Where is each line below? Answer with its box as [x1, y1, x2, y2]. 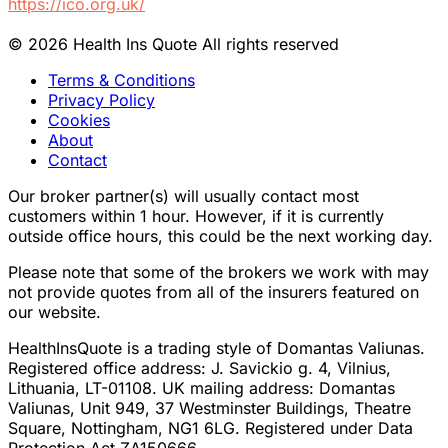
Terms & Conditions [48, 70, 195, 91]
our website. [8, 302, 101, 323]
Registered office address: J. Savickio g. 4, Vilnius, [8, 358, 391, 379]
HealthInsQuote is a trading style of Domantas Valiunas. [8, 338, 425, 359]
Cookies [48, 110, 110, 131]
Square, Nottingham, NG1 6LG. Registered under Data [8, 418, 413, 439]
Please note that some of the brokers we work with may [8, 262, 429, 283]
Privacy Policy [48, 90, 155, 111]
